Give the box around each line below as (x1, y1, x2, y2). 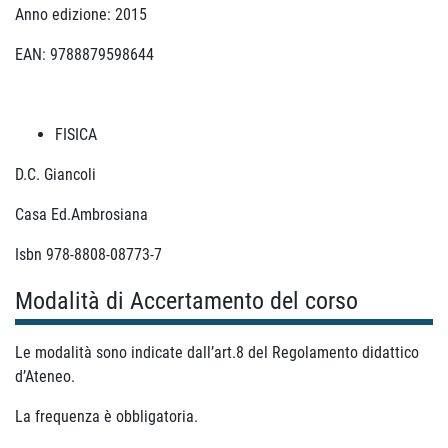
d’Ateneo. (15, 367, 75, 386)
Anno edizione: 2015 (15, 5, 147, 24)
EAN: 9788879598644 (15, 45, 154, 64)
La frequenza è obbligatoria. (15, 407, 198, 426)
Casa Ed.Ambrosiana (15, 205, 148, 224)
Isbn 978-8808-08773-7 (15, 245, 162, 264)
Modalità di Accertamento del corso (15, 287, 358, 315)
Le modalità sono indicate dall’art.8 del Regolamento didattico (15, 343, 419, 362)
